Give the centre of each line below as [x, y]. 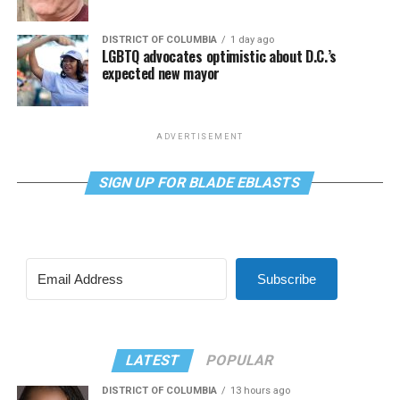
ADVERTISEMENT [200, 137]
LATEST [154, 361]
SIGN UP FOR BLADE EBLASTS [200, 183]
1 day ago [252, 40]
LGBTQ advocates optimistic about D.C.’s [219, 57]
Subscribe [286, 279]
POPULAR [241, 361]
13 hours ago [260, 391]
